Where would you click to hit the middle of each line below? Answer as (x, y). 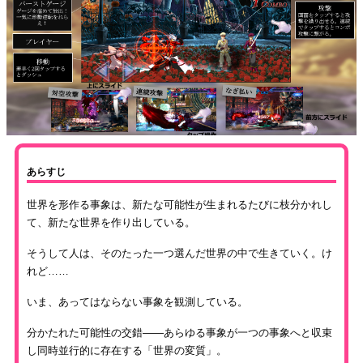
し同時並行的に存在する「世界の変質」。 (127, 351)
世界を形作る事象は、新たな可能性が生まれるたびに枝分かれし (179, 205)
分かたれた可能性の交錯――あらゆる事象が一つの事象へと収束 (179, 333)
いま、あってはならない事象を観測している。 (137, 302)
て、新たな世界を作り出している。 (111, 223)
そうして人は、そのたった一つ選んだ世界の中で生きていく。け (179, 254)
